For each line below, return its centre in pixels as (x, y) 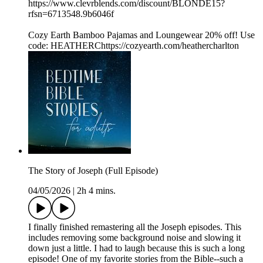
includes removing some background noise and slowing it (134, 238)
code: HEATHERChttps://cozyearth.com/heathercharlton (134, 46)
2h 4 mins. (96, 191)
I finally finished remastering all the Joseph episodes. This (135, 227)
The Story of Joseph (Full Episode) (93, 171)
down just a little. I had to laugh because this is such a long (136, 248)
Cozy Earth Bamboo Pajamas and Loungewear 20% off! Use (141, 35)
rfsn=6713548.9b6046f (71, 14)
